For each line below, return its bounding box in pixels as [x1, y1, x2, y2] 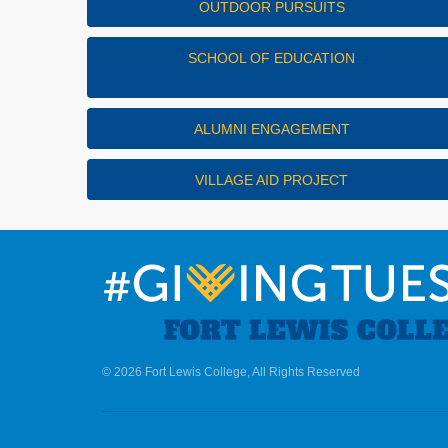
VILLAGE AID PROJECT [195, 171, 349, 188]
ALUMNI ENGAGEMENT [193, 120, 350, 137]
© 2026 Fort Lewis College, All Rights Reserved [102, 364, 360, 379]
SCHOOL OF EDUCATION [188, 49, 356, 66]
